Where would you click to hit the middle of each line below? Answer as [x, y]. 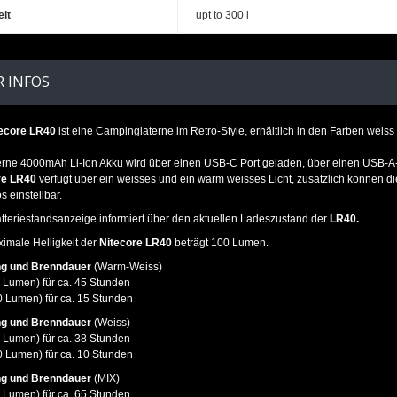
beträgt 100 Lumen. [220, 243]
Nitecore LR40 [136, 243]
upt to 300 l [222, 15]
